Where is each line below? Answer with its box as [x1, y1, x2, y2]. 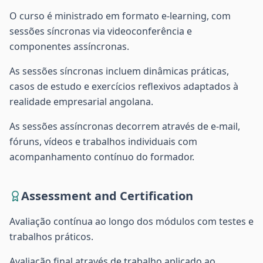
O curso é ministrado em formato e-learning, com [9, 9, 231, 22]
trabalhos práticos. [9, 230, 93, 243]
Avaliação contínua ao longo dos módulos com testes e [9, 215, 254, 228]
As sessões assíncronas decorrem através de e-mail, [9, 120, 240, 133]
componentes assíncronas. [9, 40, 129, 53]
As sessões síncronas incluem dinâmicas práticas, [9, 65, 229, 77]
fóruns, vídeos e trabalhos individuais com [9, 135, 197, 148]
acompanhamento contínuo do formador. [9, 150, 194, 163]
